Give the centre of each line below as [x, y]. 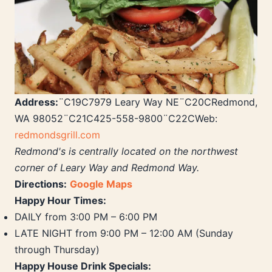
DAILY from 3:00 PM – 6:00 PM [86, 217]
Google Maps [101, 184]
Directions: [41, 184]
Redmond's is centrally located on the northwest [126, 151]
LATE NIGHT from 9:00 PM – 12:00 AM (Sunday [124, 233]
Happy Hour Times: [60, 201]
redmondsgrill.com [57, 135]
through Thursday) [57, 250]
